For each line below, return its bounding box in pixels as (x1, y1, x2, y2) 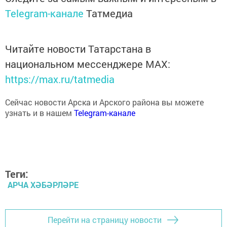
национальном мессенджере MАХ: (5, 47, 170, 60)
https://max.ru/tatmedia (5, 62, 115, 75)
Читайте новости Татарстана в (5, 31, 151, 45)
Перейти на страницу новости (48, 204, 162, 215)
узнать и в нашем (5, 97, 74, 108)
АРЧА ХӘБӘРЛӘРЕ (8, 169, 79, 180)
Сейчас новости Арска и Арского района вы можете (5, 86, 204, 97)
